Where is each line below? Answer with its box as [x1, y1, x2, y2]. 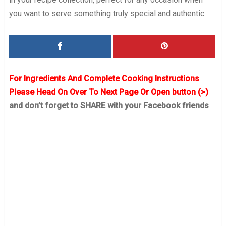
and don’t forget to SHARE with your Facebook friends [9, 100, 209, 110]
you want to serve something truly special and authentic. [9, 8, 206, 18]
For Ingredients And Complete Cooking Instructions [9, 73, 199, 83]
